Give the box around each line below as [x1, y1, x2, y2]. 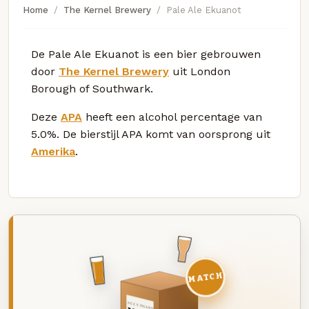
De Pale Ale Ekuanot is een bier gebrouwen [31, 47, 261, 61]
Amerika [31, 144, 75, 158]
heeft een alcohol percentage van [82, 110, 262, 123]
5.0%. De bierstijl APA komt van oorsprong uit [31, 127, 270, 141]
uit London [169, 64, 230, 78]
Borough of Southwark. [31, 81, 153, 95]
